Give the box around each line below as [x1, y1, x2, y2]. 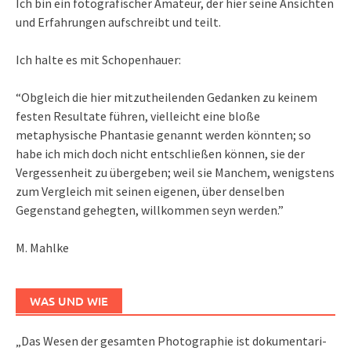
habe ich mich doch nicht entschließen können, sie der [16, 146, 305, 162]
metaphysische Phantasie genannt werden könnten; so [16, 127, 311, 143]
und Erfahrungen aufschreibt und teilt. [16, 14, 221, 31]
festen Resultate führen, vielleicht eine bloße [16, 108, 260, 125]
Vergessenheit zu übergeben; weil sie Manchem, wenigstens [16, 165, 335, 181]
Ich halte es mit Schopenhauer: [16, 52, 181, 68]
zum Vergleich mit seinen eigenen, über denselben [16, 183, 284, 200]
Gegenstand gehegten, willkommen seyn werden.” [16, 202, 284, 219]
